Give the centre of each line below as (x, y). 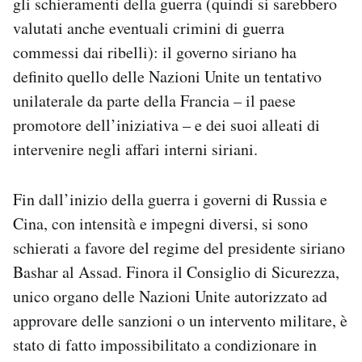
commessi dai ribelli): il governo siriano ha (155, 53)
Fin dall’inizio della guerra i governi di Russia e (170, 200)
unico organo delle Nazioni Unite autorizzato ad (170, 297)
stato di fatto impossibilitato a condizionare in (165, 345)
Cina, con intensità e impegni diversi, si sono (160, 224)
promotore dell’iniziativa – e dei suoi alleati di (166, 125)
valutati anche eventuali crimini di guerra (149, 28)
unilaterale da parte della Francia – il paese (154, 101)
